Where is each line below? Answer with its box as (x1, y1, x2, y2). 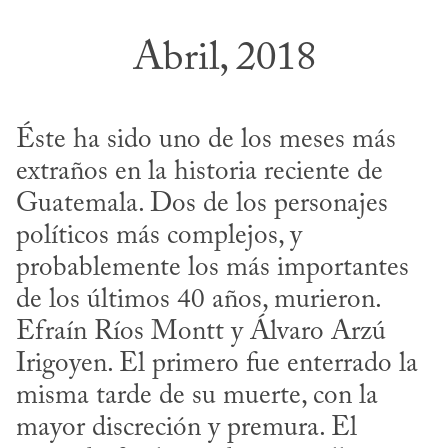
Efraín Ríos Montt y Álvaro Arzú (16, 319, 386, 347)
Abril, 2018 (132, 39, 316, 81)
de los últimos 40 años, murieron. (16, 287, 380, 315)
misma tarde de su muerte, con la (16, 383, 378, 411)
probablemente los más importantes (16, 255, 409, 283)
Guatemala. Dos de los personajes (16, 191, 388, 219)
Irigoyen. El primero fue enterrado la (16, 351, 418, 379)
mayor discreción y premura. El (16, 415, 357, 443)
